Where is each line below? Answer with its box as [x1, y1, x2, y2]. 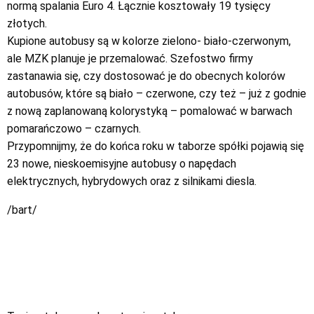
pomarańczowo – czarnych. [7, 121, 141, 135]
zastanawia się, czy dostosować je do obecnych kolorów [7, 69, 285, 83]
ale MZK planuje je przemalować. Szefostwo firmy [7, 51, 253, 65]
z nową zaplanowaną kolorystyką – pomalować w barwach [7, 104, 292, 118]
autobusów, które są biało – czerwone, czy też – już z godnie [7, 86, 306, 100]
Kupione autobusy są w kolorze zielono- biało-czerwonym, [7, 34, 291, 48]
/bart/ [7, 203, 37, 217]
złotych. [7, 16, 47, 30]
